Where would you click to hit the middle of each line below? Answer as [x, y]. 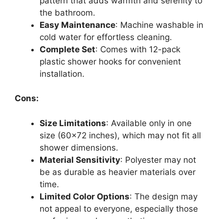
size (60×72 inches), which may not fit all [120, 135]
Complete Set [67, 49]
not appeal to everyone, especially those [119, 208]
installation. [62, 74]
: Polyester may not [158, 160]
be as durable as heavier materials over [118, 172]
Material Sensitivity [80, 160]
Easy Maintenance [77, 25]
